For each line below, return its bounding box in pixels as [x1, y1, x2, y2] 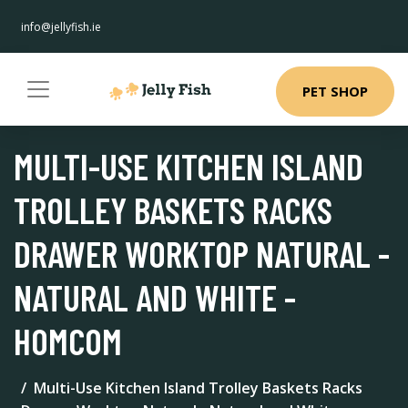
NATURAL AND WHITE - [14, 275, 296, 319]
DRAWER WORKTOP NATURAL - [14, 231, 390, 275]
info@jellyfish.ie [21, 19, 101, 35]
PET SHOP [302, 82, 368, 100]
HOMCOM [14, 319, 122, 362]
